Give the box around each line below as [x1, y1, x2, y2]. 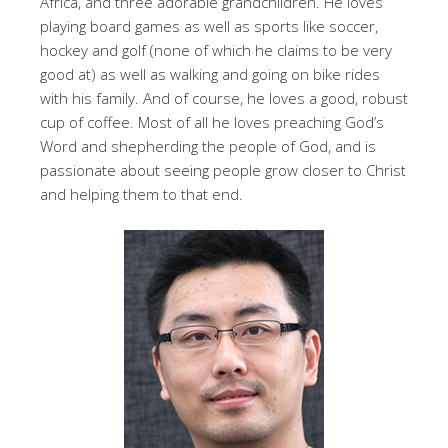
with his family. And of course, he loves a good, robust [40, 88, 408, 108]
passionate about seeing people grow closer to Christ [40, 160, 406, 180]
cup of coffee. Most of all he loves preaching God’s [40, 112, 384, 132]
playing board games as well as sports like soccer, [40, 16, 378, 36]
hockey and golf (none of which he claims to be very [40, 40, 392, 60]
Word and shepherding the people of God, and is [40, 136, 376, 156]
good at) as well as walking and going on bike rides [40, 64, 380, 84]
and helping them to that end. [40, 184, 243, 204]
